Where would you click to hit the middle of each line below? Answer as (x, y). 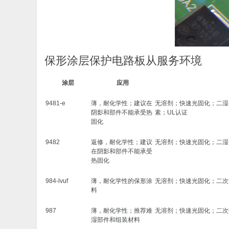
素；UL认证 (171, 112)
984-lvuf (57, 181)
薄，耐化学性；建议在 (122, 103)
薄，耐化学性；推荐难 (122, 211)
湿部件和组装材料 (116, 220)
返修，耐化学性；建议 (122, 142)
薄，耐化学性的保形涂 (122, 181)
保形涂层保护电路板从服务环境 (123, 61)
